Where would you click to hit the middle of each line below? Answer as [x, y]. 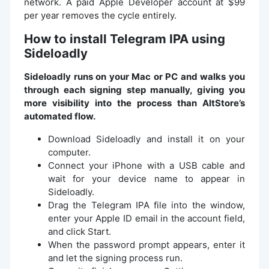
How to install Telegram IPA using [125, 38]
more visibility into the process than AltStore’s [134, 103]
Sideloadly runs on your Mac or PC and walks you [134, 76]
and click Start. [80, 231]
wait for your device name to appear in [147, 178]
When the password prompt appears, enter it [147, 244]
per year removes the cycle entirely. [100, 15]
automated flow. [60, 116]
